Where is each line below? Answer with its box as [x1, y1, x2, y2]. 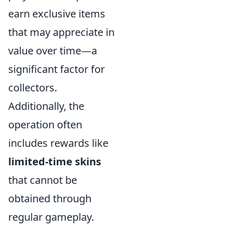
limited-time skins [8, 155, 101, 168]
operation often [8, 118, 82, 131]
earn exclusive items [8, 7, 105, 21]
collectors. [8, 81, 57, 94]
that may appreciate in [8, 25, 114, 39]
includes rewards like [8, 136, 108, 150]
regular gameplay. [8, 210, 94, 224]
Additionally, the [8, 99, 84, 113]
